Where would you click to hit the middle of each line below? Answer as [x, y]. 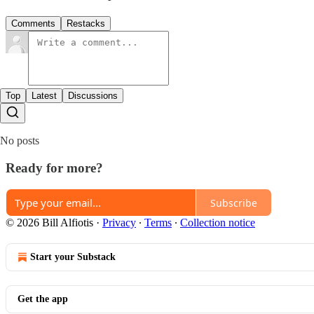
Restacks [86, 23]
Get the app [43, 299]
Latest [44, 95]
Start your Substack [73, 257]
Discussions [93, 95]
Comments [33, 23]
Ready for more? [54, 168]
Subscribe [234, 203]
